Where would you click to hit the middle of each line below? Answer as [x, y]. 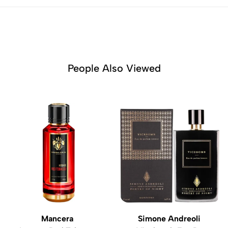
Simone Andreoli [170, 219]
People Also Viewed [114, 68]
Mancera [58, 219]
